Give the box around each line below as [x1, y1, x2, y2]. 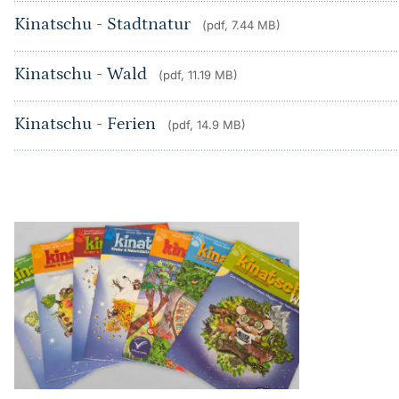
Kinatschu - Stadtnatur [13, 14, 195, 34]
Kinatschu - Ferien [13, 114, 160, 134]
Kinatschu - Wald [13, 64, 151, 84]
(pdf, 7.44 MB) [201, 18, 281, 32]
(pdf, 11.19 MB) [158, 68, 238, 82]
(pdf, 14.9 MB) [167, 118, 246, 132]
